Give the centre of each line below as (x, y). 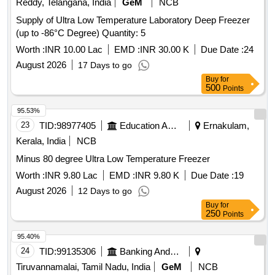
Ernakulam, (225, 126)
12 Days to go (105, 191)
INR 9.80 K (157, 176)
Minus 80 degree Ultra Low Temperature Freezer (113, 159)
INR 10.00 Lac (74, 50)
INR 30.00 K (165, 50)
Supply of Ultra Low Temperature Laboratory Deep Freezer (133, 20)
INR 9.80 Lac (71, 176)
